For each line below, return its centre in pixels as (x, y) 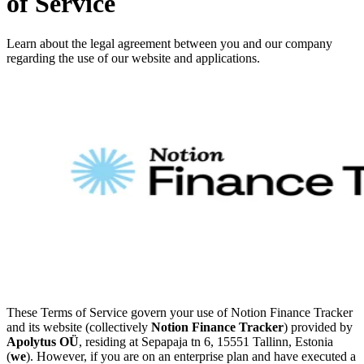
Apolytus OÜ (43, 341)
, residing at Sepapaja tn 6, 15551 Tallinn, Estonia (206, 341)
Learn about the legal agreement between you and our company (169, 43)
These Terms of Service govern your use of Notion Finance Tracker (180, 312)
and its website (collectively (79, 327)
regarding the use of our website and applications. (133, 58)
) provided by (318, 327)
